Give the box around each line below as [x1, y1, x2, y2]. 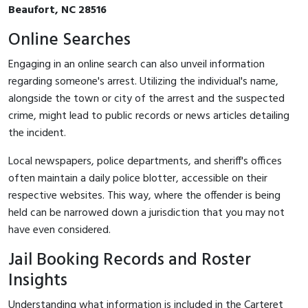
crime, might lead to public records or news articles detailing [8, 107, 289, 125]
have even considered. [8, 221, 111, 239]
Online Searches [8, 25, 131, 54]
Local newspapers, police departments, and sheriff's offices [8, 152, 282, 170]
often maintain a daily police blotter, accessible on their [8, 169, 267, 188]
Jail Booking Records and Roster [8, 245, 251, 274]
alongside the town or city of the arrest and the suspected [8, 89, 285, 108]
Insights [8, 266, 67, 295]
